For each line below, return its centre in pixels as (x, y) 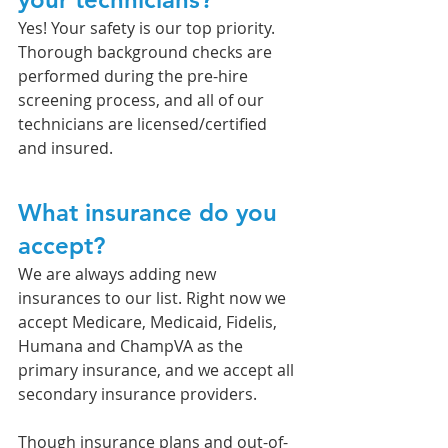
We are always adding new (119, 274)
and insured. (67, 148)
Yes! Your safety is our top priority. (148, 28)
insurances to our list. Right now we (154, 298)
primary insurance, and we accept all (158, 370)
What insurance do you (151, 213)
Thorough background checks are (147, 52)
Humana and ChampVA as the (132, 346)
